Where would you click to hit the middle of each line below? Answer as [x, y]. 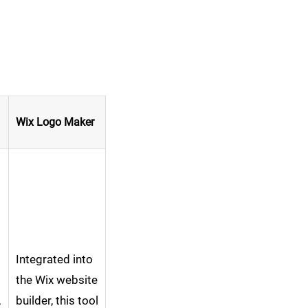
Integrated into [54, 260]
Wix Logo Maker [55, 122]
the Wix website [57, 280]
